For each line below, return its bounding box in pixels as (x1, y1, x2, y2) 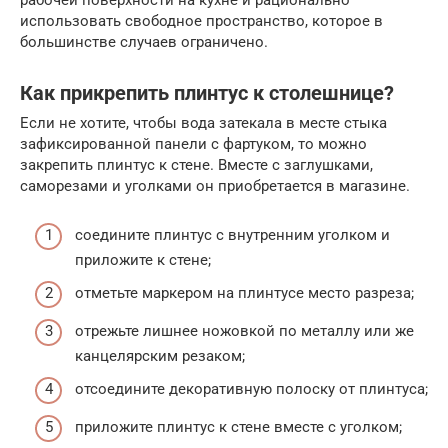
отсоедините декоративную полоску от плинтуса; (75, 380, 428, 399)
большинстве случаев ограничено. (20, 33, 268, 52)
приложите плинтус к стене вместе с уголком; (75, 417, 402, 436)
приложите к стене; (75, 250, 211, 269)
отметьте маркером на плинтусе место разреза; (75, 284, 414, 303)
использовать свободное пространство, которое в (20, 12, 383, 31)
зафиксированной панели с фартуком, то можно (20, 135, 367, 154)
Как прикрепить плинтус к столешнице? (20, 81, 394, 105)
